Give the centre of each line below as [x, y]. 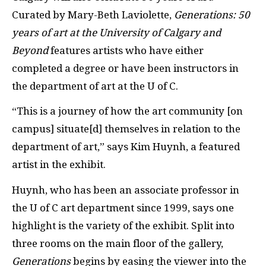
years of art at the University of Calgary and [116, 32]
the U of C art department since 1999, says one [123, 208]
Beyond [30, 50]
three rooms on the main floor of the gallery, [118, 243]
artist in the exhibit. [59, 164]
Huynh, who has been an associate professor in [126, 190]
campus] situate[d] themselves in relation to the [126, 129]
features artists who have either [126, 50]
